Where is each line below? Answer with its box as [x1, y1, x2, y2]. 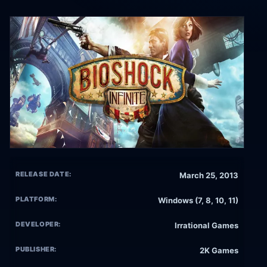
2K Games [200, 246, 238, 256]
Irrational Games [175, 221, 238, 231]
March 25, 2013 [179, 170, 238, 181]
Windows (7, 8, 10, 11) [158, 195, 238, 206]
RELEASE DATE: [15, 170, 72, 179]
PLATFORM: [15, 195, 57, 204]
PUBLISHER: [15, 245, 57, 254]
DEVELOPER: [15, 220, 61, 229]
